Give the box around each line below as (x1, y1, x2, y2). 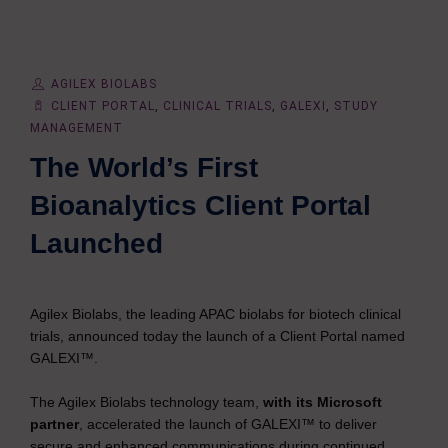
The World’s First (30, 152, 258, 183)
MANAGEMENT (30, 121, 123, 135)
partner (30, 416, 79, 432)
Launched (30, 228, 163, 259)
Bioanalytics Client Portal (30, 190, 371, 221)
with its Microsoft (263, 394, 382, 410)
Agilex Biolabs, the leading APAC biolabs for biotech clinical (30, 306, 401, 322)
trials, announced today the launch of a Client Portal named (30, 328, 405, 344)
